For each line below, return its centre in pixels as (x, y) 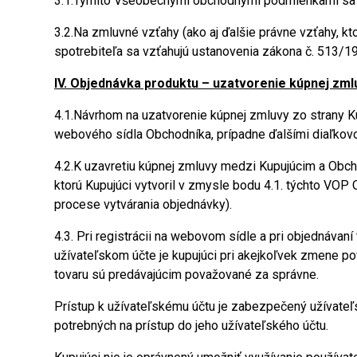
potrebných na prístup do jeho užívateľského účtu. (191, 325)
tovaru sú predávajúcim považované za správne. (186, 274)
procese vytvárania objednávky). (143, 204)
